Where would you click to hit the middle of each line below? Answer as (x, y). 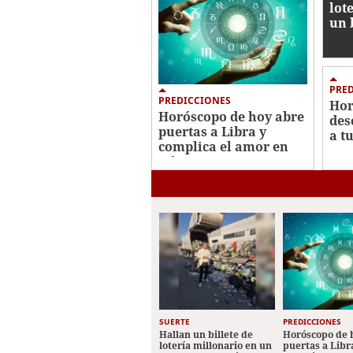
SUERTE (175, 322)
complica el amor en (223, 147)
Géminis (185, 162)
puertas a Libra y (212, 132)
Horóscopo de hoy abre (231, 117)
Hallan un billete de (206, 335)
